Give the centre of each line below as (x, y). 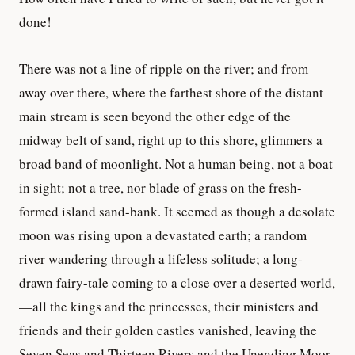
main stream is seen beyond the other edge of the (155, 116)
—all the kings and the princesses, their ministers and (169, 306)
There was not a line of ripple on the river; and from (164, 68)
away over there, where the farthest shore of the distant (171, 92)
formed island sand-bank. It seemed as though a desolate (177, 211)
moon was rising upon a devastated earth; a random (163, 235)
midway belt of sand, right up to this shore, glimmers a (171, 139)
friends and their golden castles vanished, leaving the (168, 330)
